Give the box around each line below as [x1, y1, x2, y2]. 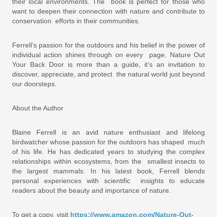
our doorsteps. [12, 79, 57, 88]
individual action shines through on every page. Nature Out [12, 50, 205, 59]
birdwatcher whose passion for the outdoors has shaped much [12, 138, 205, 146]
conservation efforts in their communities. [12, 16, 142, 25]
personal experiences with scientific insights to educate [12, 176, 205, 185]
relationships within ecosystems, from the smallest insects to [12, 157, 205, 165]
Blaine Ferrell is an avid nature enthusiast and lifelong [12, 128, 205, 136]
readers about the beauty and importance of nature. [12, 186, 173, 194]
